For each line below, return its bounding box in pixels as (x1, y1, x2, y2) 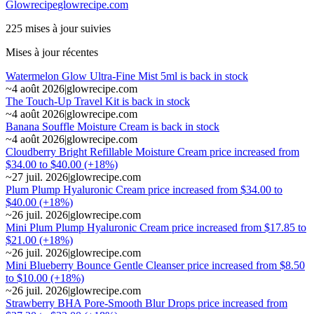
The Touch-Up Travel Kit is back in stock (6, 95, 190, 107)
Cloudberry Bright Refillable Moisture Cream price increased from (6, 145, 299, 158)
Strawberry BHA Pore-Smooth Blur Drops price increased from (6, 296, 287, 309)
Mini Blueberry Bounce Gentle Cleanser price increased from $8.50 (6, 259, 305, 271)
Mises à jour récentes (6, 46, 98, 58)
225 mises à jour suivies (6, 22, 111, 34)
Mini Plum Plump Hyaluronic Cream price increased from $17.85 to (6, 221, 306, 233)
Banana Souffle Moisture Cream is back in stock (6, 120, 219, 132)
